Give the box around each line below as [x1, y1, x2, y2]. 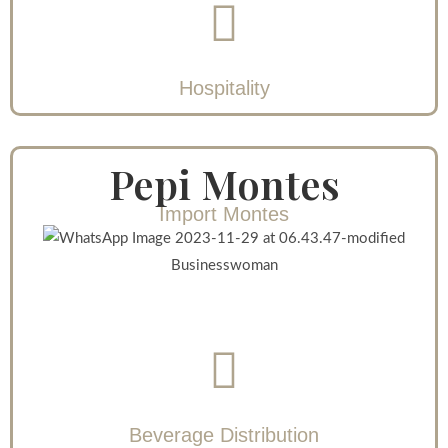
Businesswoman [170, 258, 278, 274]
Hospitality [178, 77, 270, 100]
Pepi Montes [108, 157, 340, 211]
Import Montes [159, 203, 289, 226]
